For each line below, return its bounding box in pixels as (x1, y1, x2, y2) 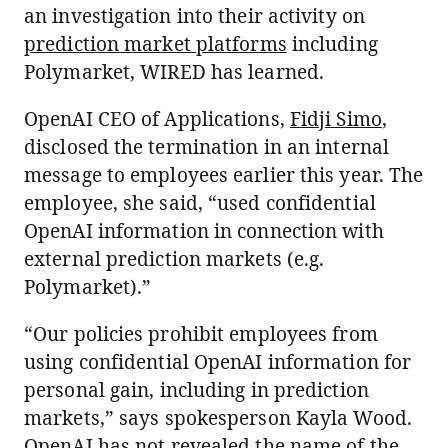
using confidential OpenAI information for (24, 349, 412, 375)
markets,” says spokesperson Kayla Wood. (24, 405, 412, 431)
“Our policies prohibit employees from (24, 321, 378, 347)
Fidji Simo (289, 106, 382, 132)
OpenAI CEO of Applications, (24, 106, 290, 132)
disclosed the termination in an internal (24, 134, 390, 160)
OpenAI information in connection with (24, 218, 384, 244)
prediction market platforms (24, 31, 287, 57)
